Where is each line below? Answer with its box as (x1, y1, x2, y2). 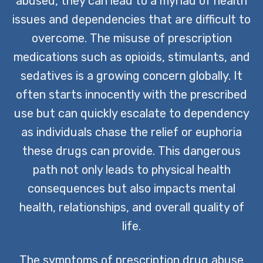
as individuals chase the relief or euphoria (21, 124, 242, 139)
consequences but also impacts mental (28, 181, 235, 195)
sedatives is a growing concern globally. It (21, 68, 242, 83)
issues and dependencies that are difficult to (12, 12, 251, 26)
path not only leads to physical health (32, 162, 231, 177)
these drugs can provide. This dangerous (22, 143, 241, 158)
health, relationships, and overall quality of (19, 200, 244, 214)
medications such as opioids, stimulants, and (13, 49, 250, 64)
